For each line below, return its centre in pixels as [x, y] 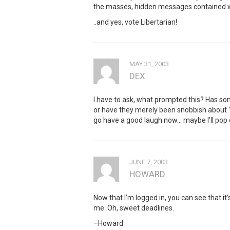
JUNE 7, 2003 [149, 162]
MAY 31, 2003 [149, 64]
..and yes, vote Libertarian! [135, 22]
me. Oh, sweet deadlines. [134, 208]
